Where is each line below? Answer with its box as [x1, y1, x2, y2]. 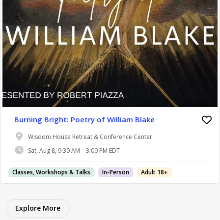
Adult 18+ [141, 168, 168, 176]
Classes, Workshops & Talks [12, 168, 90, 176]
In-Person [102, 168, 129, 176]
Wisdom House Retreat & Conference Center [28, 132, 152, 141]
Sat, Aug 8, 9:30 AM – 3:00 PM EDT [28, 146, 120, 155]
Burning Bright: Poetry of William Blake [14, 114, 155, 124]
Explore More [15, 203, 60, 213]
